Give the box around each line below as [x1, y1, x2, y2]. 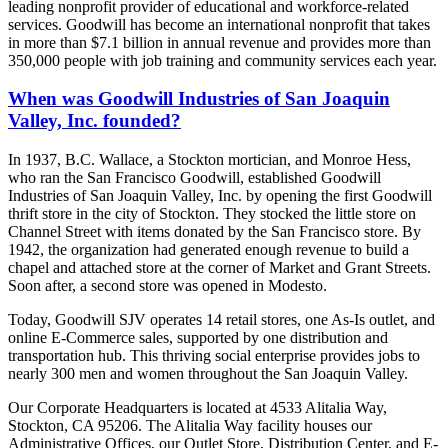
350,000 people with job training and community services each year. [8, 51, 437, 69]
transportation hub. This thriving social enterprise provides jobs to [8, 347, 420, 365]
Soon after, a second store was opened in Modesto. [8, 277, 327, 295]
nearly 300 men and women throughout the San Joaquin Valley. [8, 365, 408, 383]
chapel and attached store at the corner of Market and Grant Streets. [8, 259, 431, 277]
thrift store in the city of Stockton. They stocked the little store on [8, 205, 416, 223]
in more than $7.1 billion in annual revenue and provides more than [8, 33, 431, 51]
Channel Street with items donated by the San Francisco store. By [8, 223, 421, 241]
